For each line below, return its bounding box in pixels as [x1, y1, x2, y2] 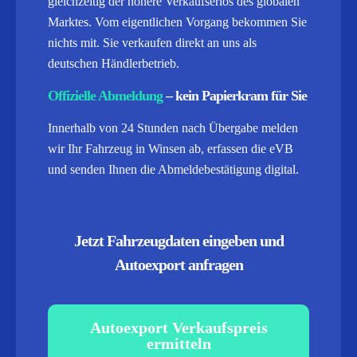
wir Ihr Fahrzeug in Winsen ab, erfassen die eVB [48, 142, 293, 155]
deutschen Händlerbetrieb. [48, 57, 179, 70]
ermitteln [146, 335, 211, 352]
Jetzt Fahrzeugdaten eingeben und [73, 232, 284, 249]
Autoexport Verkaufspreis [89, 319, 268, 336]
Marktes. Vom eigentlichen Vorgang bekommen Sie [48, 15, 307, 29]
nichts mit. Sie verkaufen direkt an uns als [48, 36, 257, 49]
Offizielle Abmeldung [48, 88, 166, 104]
